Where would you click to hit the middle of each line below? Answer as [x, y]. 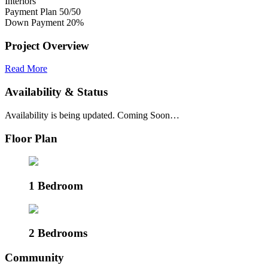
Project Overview [47, 45]
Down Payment [34, 22]
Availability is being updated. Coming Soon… [92, 115]
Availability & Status [56, 92]
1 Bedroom [56, 185]
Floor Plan [31, 138]
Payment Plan [31, 11]
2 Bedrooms [58, 233]
